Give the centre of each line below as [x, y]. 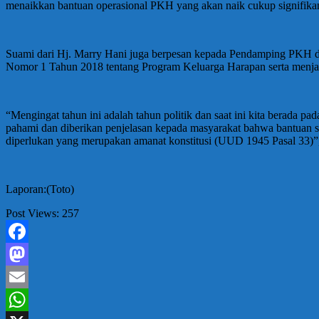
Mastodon [28, 277]
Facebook [28, 254]
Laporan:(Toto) [40, 189]
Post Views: [32, 214]
